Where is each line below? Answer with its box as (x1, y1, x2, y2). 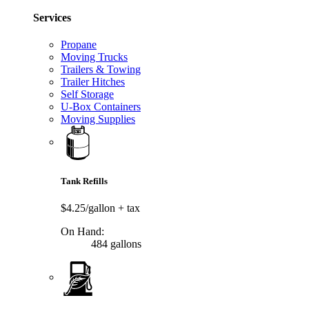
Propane (61, 39, 97, 51)
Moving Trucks (61, 51, 128, 63)
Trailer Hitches (61, 76, 125, 88)
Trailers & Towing (61, 63, 141, 76)
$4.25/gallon (61, 201, 118, 214)
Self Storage (61, 88, 114, 101)
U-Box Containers (61, 101, 141, 113)
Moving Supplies (61, 113, 135, 126)
